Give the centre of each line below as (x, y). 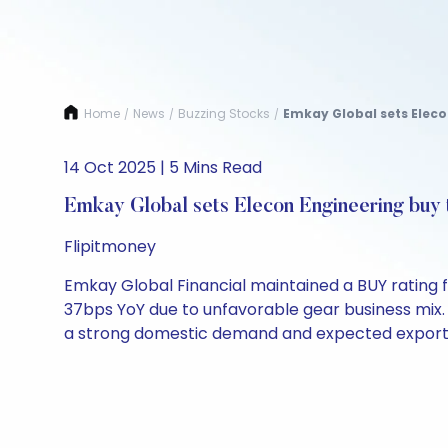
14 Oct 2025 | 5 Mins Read (163, 167)
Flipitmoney (110, 246)
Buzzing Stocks (224, 113)
